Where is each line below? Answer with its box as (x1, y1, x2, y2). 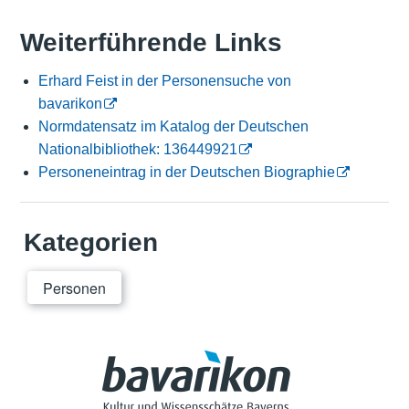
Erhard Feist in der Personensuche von (37, 73, 291, 89)
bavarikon (37, 96, 102, 112)
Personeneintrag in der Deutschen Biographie (37, 164, 335, 181)
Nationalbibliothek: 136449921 (37, 142, 237, 158)
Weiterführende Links (19, 28, 282, 58)
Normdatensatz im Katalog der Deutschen (37, 119, 309, 135)
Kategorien (23, 228, 158, 257)
